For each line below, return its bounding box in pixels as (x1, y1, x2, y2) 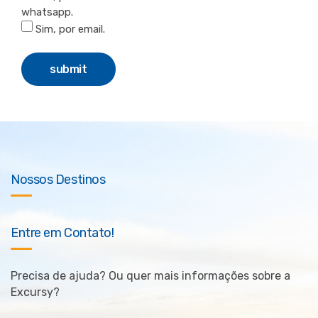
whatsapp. (21, 6, 73, 19)
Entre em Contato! (11, 225, 114, 241)
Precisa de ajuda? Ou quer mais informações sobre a (11, 269, 290, 283)
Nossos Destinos (11, 172, 106, 188)
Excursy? (11, 285, 60, 300)
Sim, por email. (33, 23, 105, 36)
